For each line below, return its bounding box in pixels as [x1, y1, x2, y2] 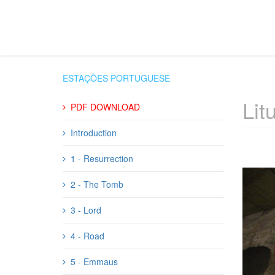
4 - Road [71, 230, 104, 242]
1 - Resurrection [71, 152, 133, 165]
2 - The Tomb [71, 178, 123, 190]
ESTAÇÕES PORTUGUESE [63, 72, 170, 84]
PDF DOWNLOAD [71, 101, 140, 113]
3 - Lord [71, 204, 101, 216]
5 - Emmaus [71, 255, 118, 268]
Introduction [71, 126, 117, 139]
